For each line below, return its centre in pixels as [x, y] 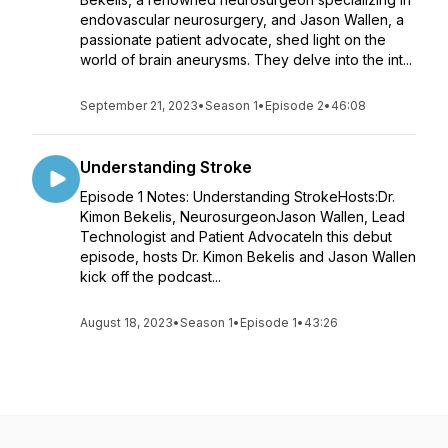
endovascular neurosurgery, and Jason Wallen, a [242, 19]
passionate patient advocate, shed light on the [233, 39]
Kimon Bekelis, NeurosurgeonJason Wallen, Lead [242, 216]
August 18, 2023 [126, 322]
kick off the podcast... [150, 276]
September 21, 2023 [139, 105]
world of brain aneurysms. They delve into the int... [246, 59]
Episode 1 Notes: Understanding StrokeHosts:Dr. [237, 196]
